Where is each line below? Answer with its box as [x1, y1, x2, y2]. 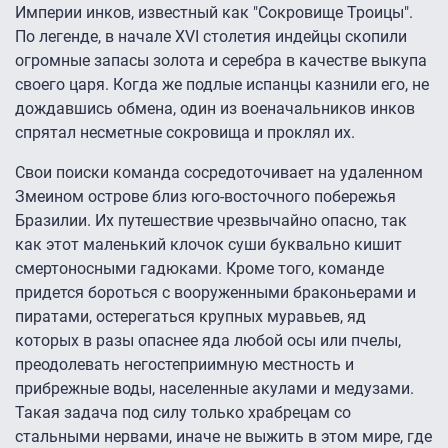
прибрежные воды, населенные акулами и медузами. [15, 379, 414, 399]
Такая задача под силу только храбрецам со [15, 403, 351, 423]
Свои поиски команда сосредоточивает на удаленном [15, 163, 423, 183]
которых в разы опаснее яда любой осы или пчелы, [15, 331, 401, 351]
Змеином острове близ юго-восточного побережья [15, 187, 396, 207]
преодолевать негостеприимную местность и [15, 355, 354, 375]
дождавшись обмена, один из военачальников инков [15, 99, 415, 119]
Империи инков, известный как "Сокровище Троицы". [15, 3, 413, 23]
